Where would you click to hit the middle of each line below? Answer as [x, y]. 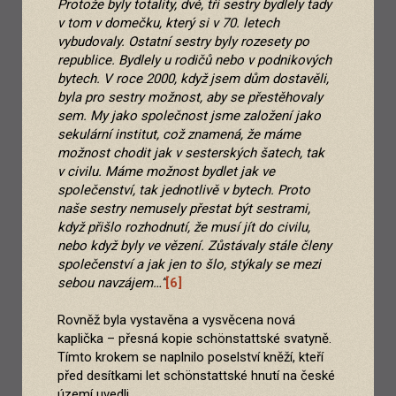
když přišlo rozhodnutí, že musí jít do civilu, [184, 228]
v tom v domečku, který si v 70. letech [168, 23]
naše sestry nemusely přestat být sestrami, [184, 209]
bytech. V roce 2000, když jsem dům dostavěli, [193, 79]
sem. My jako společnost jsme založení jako [189, 116]
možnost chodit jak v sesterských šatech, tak [191, 153]
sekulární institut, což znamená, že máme [179, 135]
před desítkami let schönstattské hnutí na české [196, 376]
